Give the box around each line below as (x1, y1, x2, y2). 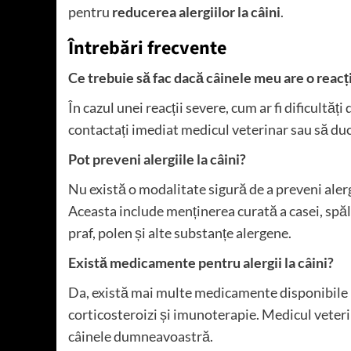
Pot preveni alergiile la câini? (68, 150, 246, 168)
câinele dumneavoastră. (68, 327, 213, 346)
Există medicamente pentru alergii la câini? (68, 254, 334, 272)
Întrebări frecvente (68, 34, 226, 63)
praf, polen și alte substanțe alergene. (68, 224, 291, 242)
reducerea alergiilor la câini (112, 3, 280, 21)
